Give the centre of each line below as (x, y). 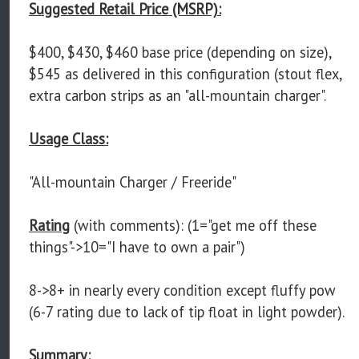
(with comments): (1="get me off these (193, 226)
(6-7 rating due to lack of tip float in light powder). (187, 312)
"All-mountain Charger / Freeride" (133, 182)
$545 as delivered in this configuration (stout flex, (185, 74)
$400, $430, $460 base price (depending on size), (180, 52)
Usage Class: (69, 139)
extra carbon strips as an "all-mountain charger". (177, 96)
